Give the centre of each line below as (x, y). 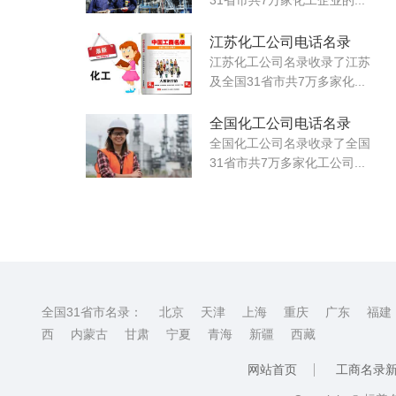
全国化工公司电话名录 (280, 123)
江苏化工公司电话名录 (280, 42)
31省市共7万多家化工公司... (287, 162)
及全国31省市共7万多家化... (287, 81)
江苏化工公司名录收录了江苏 (290, 61)
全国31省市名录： (92, 312)
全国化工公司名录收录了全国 (290, 143)
